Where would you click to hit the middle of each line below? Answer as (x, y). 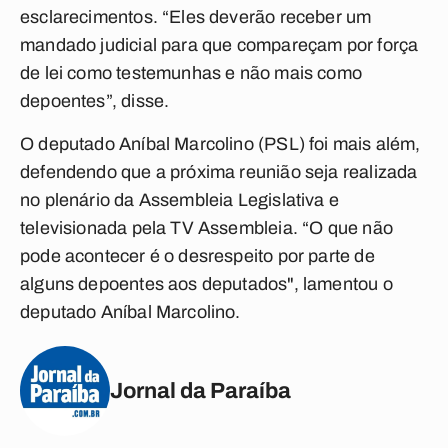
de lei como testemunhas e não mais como (191, 73)
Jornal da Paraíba (200, 390)
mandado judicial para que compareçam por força (219, 45)
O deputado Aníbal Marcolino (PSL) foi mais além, (220, 144)
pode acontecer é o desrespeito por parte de (197, 256)
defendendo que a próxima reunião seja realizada (219, 172)
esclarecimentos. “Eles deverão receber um (196, 17)
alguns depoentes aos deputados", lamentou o (206, 284)
